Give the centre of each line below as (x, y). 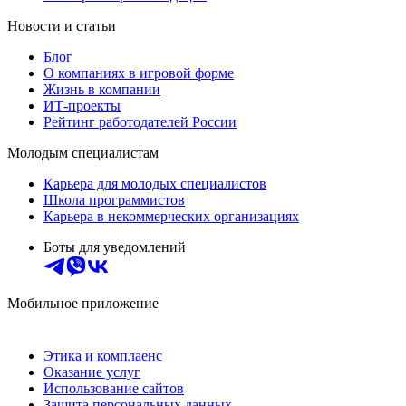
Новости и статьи (62, 26)
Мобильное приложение (83, 304)
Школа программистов (114, 200)
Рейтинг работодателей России (140, 122)
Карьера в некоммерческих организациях (171, 217)
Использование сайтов (114, 389)
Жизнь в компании (102, 90)
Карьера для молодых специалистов (155, 184)
